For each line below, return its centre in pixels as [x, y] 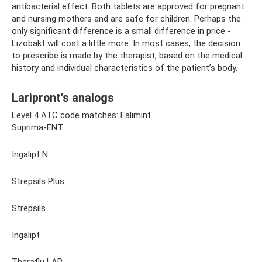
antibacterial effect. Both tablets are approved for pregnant [128, 7]
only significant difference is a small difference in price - [121, 31]
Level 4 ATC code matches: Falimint [81, 116]
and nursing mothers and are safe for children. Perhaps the [126, 19]
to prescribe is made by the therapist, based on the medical [127, 56]
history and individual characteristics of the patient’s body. [125, 68]
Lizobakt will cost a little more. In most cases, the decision [126, 44]
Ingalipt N [30, 155]
